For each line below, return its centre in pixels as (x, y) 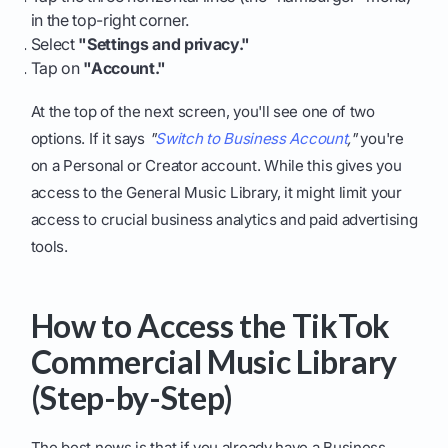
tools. (49, 247)
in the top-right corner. (109, 20)
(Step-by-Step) (132, 398)
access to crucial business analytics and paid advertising (224, 220)
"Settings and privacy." (164, 44)
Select (54, 44)
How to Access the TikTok (210, 326)
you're (380, 139)
